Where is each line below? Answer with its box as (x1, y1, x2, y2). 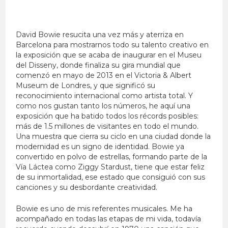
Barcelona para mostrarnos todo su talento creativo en (16, 40, 209, 50)
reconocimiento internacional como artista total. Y (16, 91, 193, 101)
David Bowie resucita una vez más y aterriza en (16, 30, 184, 40)
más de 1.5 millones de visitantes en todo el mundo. (16, 122, 199, 131)
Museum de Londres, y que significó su (16, 81, 156, 91)
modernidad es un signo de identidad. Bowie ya (16, 142, 185, 152)
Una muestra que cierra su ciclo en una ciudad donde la (16, 132, 211, 141)
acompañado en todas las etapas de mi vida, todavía (16, 214, 202, 224)
